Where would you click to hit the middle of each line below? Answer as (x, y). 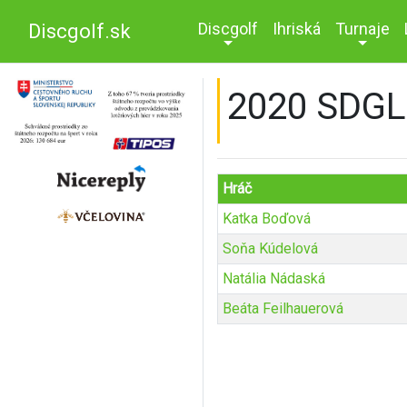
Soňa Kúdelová (270, 248)
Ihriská (297, 29)
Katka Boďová (266, 218)
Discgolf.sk (79, 31)
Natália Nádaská (273, 278)
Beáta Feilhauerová (283, 308)
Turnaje (362, 29)
